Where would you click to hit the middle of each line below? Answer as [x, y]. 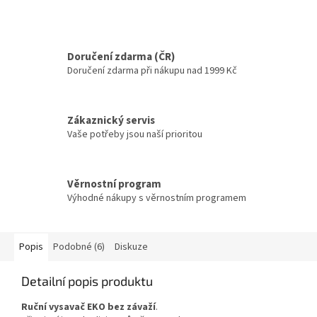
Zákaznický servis [111, 121]
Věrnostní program [114, 184]
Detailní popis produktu [87, 281]
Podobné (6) [79, 247]
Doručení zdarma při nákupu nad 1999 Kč [152, 71]
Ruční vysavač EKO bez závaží [88, 307]
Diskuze [131, 247]
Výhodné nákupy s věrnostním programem [157, 198]
